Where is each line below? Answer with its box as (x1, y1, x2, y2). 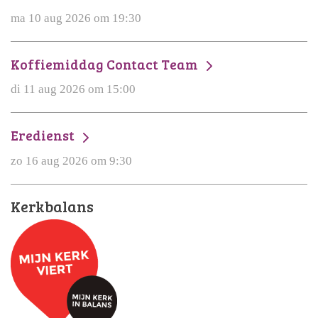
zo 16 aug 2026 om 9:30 (11, 153, 132, 168)
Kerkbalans (11, 195, 94, 216)
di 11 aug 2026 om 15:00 (11, 82, 136, 97)
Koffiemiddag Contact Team (11, 55, 201, 74)
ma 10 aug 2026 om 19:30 (11, 11, 141, 26)
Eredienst (11, 126, 77, 145)
